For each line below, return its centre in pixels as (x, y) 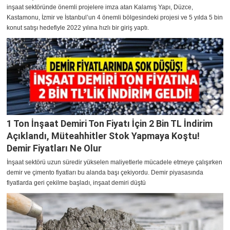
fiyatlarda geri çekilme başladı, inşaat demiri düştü (76, 183)
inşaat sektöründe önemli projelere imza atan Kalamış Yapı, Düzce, (100, 7)
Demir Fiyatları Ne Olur (54, 148)
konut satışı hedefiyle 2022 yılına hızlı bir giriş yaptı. (78, 28)
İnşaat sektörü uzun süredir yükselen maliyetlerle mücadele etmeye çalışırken (114, 162)
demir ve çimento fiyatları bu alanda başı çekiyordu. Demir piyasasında (105, 173)
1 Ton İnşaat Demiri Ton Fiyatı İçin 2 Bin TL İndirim (110, 124)
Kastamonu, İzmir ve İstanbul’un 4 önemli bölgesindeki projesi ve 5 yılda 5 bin (115, 18)
